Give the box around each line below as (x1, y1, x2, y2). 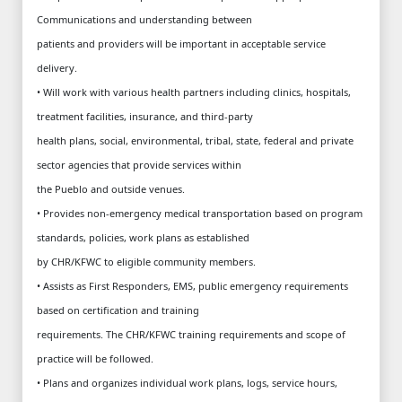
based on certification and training (37, 302, 199, 317)
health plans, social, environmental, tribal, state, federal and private (37, 133, 354, 147)
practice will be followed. (37, 351, 153, 365)
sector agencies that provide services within (37, 157, 241, 171)
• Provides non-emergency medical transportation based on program (37, 205, 363, 220)
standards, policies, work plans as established (37, 230, 249, 244)
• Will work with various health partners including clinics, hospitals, (37, 84, 351, 99)
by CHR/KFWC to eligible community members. (37, 254, 256, 268)
